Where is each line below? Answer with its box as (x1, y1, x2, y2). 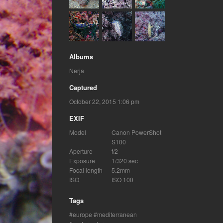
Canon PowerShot (111, 127, 161, 136)
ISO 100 (111, 175, 133, 184)
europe (72, 210, 92, 219)
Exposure (69, 156, 95, 165)
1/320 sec (111, 156, 138, 165)
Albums (69, 51, 93, 61)
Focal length (69, 165, 103, 174)
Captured (69, 82, 97, 92)
